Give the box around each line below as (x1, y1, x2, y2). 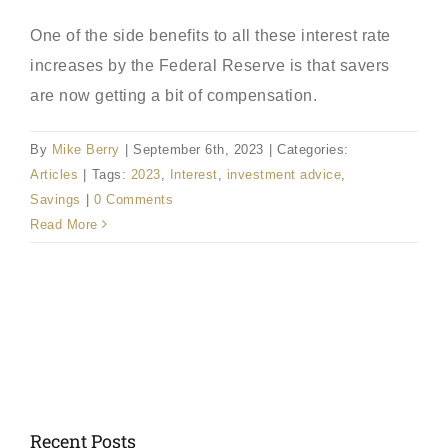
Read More (30, 216, 98, 232)
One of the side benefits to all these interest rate (30, 26, 391, 44)
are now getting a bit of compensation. (30, 86, 317, 104)
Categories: (277, 141, 349, 157)
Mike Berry (51, 141, 120, 157)
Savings (30, 191, 81, 207)
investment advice (226, 166, 341, 182)
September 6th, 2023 (133, 141, 264, 157)
